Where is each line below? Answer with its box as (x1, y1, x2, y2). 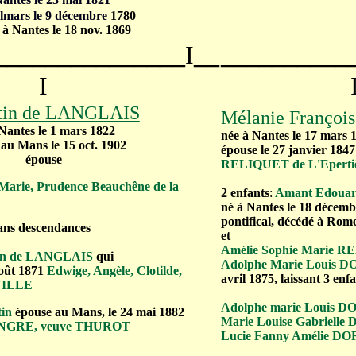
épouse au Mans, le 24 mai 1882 (15, 305, 184, 319)
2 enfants (221, 186, 269, 199)
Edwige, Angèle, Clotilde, (47, 264, 182, 277)
